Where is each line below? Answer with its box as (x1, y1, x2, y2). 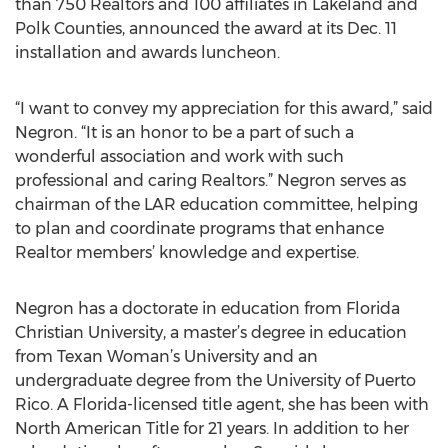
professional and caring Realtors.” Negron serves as (15, 171, 406, 190)
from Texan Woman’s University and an (15, 347, 318, 366)
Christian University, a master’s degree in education (15, 323, 407, 342)
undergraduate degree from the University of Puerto (15, 371, 416, 390)
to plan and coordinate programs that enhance (15, 219, 384, 238)
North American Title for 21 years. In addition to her (15, 419, 409, 438)
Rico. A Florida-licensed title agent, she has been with (15, 395, 429, 414)
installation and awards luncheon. (15, 43, 280, 62)
